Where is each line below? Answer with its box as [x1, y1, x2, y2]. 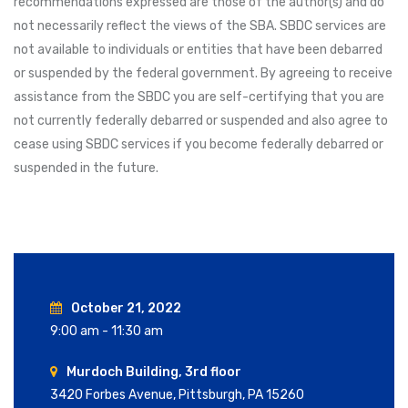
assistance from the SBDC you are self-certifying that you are [14, 88, 384, 105]
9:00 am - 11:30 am [50, 322, 163, 339]
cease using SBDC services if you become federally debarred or [14, 136, 383, 152]
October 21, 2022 [71, 300, 181, 316]
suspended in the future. [14, 159, 158, 176]
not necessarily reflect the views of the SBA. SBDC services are [14, 17, 386, 34]
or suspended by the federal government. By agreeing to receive [14, 65, 393, 81]
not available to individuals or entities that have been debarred [14, 41, 382, 57]
